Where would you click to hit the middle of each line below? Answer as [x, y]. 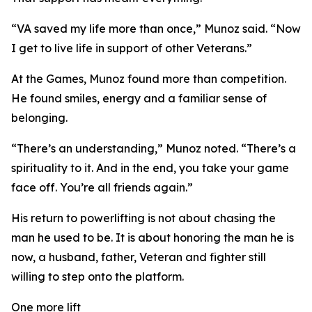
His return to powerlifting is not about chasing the [143, 218]
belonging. [41, 118]
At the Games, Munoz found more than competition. [149, 79]
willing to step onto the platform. [99, 276]
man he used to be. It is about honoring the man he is [153, 237]
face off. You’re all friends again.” [103, 187]
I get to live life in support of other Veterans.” [133, 48]
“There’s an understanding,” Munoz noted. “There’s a [154, 148]
